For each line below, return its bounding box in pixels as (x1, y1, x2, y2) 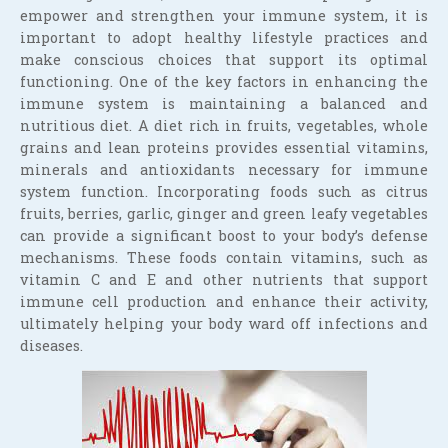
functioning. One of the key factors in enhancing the (20, 72, 428, 92)
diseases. (20, 336, 83, 356)
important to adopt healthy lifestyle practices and (20, 28, 428, 48)
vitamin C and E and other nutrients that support (20, 270, 428, 290)
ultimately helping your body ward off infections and (20, 314, 428, 334)
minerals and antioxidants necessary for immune (20, 160, 428, 180)
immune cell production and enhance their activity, (20, 292, 428, 312)
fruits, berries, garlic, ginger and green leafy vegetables (20, 204, 428, 224)
